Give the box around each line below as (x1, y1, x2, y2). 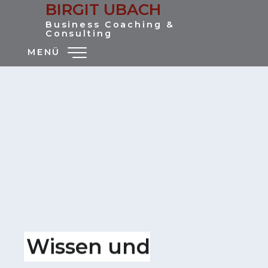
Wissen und (26, 234, 151, 260)
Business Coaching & (45, 19, 175, 30)
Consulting (45, 28, 112, 39)
